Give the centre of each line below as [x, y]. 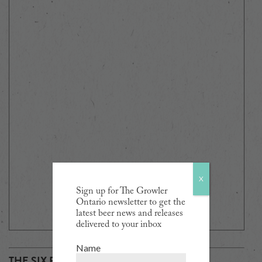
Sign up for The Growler [121, 191]
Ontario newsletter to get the [130, 202]
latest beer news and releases [129, 213]
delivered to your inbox [118, 225]
